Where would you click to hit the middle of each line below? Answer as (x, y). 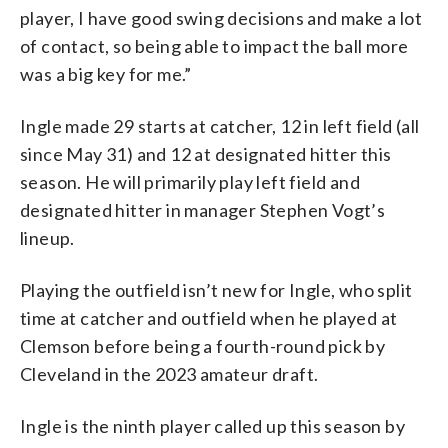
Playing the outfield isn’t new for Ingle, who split (216, 289)
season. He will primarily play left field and (190, 181)
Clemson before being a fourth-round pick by (203, 345)
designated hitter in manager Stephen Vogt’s (203, 209)
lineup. (47, 237)
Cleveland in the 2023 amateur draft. (169, 373)
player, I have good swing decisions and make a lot (221, 17)
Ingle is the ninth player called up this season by (212, 425)
